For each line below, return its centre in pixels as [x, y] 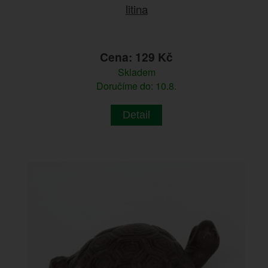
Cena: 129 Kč [137, 57]
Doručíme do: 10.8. [137, 86]
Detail [137, 115]
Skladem [136, 72]
